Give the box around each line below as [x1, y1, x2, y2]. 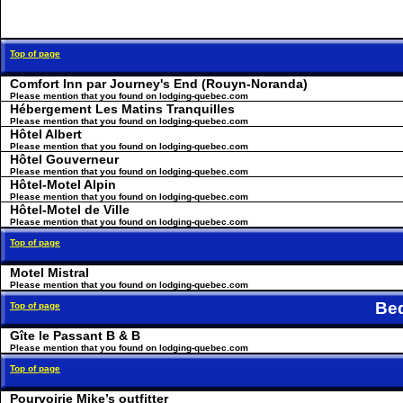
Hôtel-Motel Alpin [10, 177, 116, 192]
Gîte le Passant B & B [10, 328, 140, 343]
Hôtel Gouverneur [10, 152, 119, 166]
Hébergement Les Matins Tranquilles [10, 102, 235, 116]
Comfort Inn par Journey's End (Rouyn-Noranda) [10, 76, 308, 91]
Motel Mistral [10, 265, 89, 280]
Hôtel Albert [10, 127, 82, 141]
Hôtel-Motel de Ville [10, 202, 130, 217]
